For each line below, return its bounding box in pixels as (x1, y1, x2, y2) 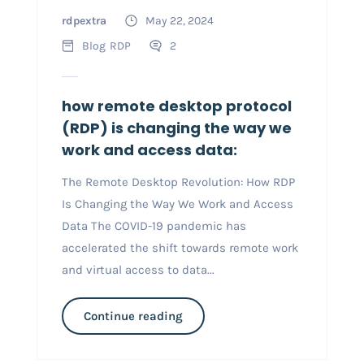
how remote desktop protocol (61, 95, 292, 116)
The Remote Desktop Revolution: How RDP (61, 174, 295, 189)
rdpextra (61, 13, 106, 28)
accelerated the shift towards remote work (61, 240, 298, 255)
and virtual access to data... (61, 262, 214, 277)
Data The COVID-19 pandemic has (61, 218, 246, 233)
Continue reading (83, 308, 183, 323)
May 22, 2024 (145, 13, 214, 28)
